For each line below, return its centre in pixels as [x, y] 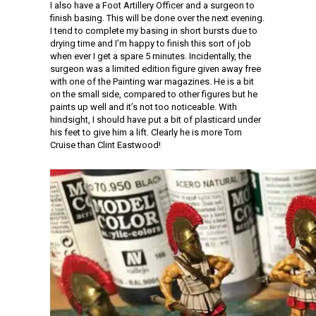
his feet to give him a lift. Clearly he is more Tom [146, 132]
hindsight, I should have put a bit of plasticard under [156, 120]
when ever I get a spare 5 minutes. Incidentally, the [151, 56]
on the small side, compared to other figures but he [154, 94]
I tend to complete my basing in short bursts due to [154, 31]
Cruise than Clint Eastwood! [105, 145]
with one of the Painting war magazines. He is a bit [152, 81]
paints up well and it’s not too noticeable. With [144, 107]
